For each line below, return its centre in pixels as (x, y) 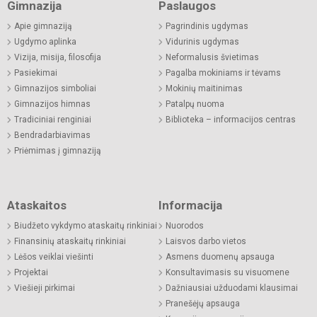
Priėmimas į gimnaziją (58, 151)
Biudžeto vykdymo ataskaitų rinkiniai (86, 226)
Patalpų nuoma (195, 104)
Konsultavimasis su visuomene (227, 273)
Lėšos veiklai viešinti (54, 257)
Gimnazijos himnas (52, 104)
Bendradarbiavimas (52, 136)
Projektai (31, 273)
